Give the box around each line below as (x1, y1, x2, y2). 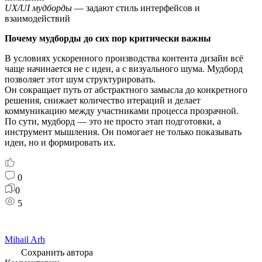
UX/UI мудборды (5, 3, 72, 13)
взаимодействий (5, 13, 70, 23)
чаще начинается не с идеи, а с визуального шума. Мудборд (5, 64, 243, 74)
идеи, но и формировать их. (5, 137, 116, 147)
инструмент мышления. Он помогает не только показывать (5, 127, 242, 137)
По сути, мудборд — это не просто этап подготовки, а (5, 116, 221, 126)
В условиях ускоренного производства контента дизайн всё (5, 53, 243, 63)
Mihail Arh (5, 235, 45, 244)
